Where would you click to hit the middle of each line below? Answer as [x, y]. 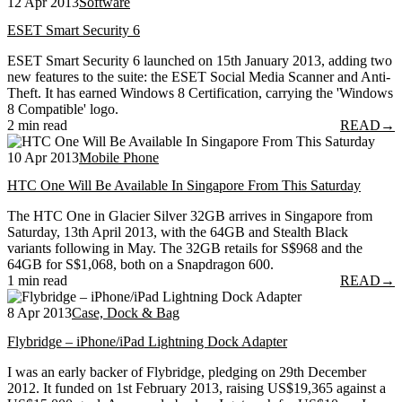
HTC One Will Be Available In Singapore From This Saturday [184, 186]
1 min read [37, 281]
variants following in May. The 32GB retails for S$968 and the [185, 249]
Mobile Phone [119, 158]
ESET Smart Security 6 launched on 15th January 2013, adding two [200, 61]
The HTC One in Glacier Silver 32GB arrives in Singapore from [190, 216]
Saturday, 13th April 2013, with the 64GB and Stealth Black [178, 232]
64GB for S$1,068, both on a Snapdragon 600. [140, 265]
